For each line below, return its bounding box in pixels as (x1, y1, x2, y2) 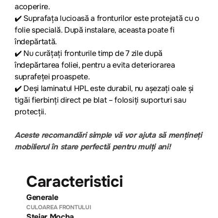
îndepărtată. (15, 36, 57, 47)
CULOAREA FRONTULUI (26, 203, 91, 211)
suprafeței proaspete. (15, 71, 90, 82)
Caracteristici (26, 171, 123, 192)
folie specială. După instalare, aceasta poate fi (15, 24, 175, 35)
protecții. (15, 106, 46, 117)
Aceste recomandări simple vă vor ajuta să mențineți (15, 129, 202, 140)
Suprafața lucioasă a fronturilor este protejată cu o (21, 13, 200, 23)
